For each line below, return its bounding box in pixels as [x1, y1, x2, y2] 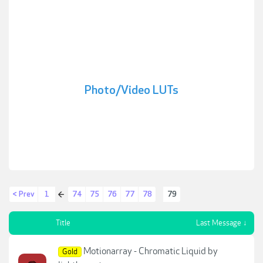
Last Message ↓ [196, 218, 247, 228]
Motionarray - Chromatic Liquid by [83, 245, 218, 257]
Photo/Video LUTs [85, 83, 178, 97]
